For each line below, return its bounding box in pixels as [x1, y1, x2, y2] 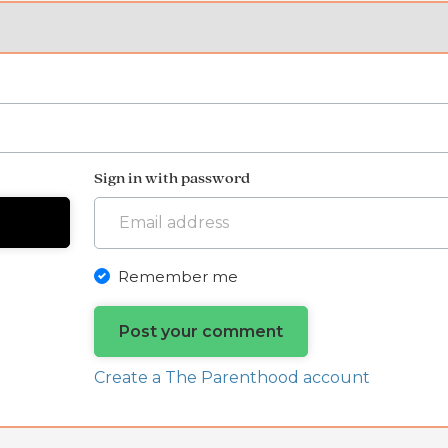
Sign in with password [93, 171, 250, 187]
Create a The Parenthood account [93, 368, 370, 388]
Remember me [117, 266, 238, 286]
